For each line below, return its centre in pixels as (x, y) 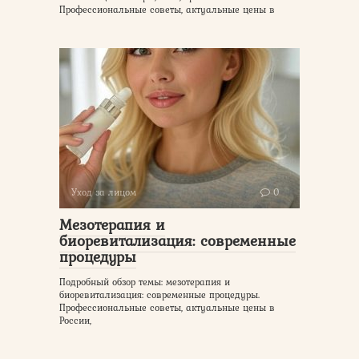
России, (75, 320)
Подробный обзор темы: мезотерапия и (145, 282)
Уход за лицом (104, 192)
